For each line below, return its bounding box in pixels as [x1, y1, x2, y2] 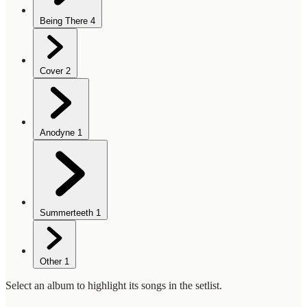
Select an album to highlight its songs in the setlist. [5, 279, 222, 291]
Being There [40, 15, 88, 26]
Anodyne [40, 127, 75, 138]
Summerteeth [40, 207, 93, 218]
